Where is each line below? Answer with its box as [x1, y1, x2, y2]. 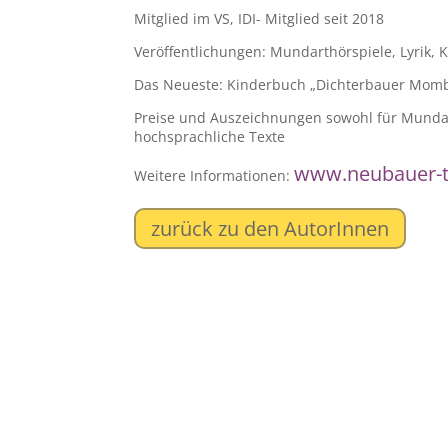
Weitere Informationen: [134, 165, 295, 185]
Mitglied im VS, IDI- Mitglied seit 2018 [134, 8, 385, 28]
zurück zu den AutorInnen [151, 214, 390, 242]
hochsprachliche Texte [134, 126, 286, 146]
